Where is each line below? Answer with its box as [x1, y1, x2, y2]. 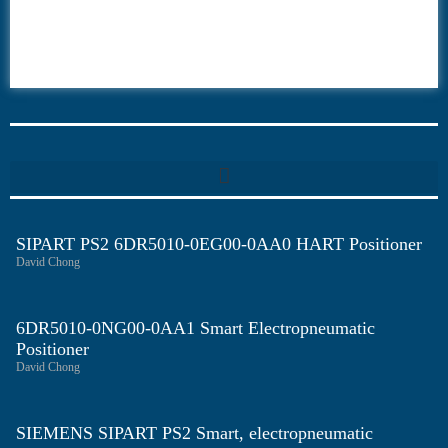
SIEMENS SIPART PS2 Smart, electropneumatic [16, 423, 373, 444]
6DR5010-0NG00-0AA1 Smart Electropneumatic [16, 318, 375, 339]
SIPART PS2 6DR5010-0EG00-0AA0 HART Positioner [16, 234, 422, 255]
